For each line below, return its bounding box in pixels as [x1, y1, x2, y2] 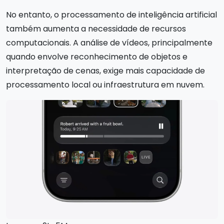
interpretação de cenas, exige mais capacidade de [6, 64, 205, 76]
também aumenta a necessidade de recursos [6, 22, 186, 34]
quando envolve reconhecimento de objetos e [6, 50, 187, 62]
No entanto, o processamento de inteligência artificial [6, 8, 217, 20]
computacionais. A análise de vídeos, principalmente [6, 36, 212, 48]
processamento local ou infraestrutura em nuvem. [6, 78, 204, 90]
